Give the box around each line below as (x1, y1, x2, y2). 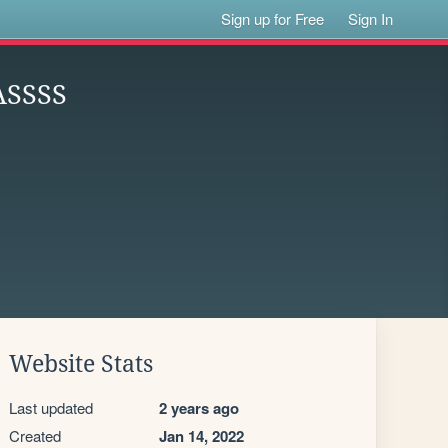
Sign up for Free (221, 8, 325, 29)
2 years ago (159, 397, 239, 419)
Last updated (9, 397, 93, 418)
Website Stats (9, 351, 153, 377)
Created (9, 425, 61, 446)
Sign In (348, 8, 394, 29)
